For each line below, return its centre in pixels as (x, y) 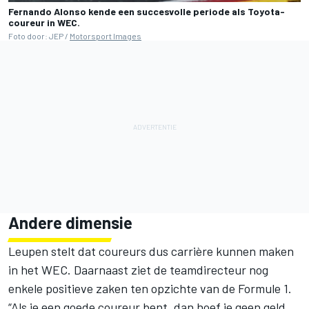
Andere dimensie (70, 223)
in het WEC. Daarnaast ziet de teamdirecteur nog (138, 270)
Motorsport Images (106, 36)
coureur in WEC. (44, 23)
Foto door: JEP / (39, 36)
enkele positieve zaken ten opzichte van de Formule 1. (150, 289)
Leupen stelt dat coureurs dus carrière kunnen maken (151, 251)
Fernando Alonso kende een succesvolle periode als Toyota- (147, 12)
